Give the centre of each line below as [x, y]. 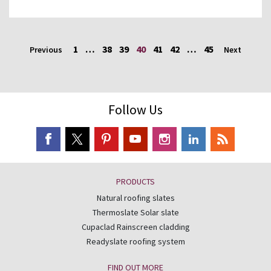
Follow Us [135, 109]
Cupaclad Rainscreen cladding [135, 227]
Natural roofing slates [135, 198]
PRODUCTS [135, 182]
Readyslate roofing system [135, 242]
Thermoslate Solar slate [135, 213]
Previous [47, 50]
